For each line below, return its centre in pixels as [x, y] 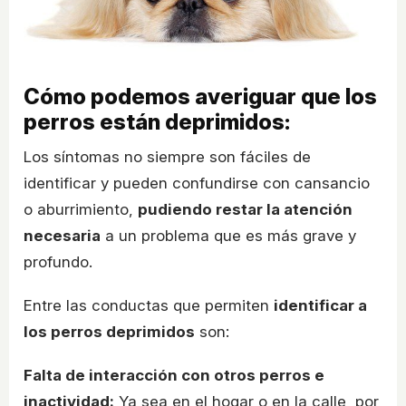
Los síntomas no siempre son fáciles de [167, 157]
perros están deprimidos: [157, 122]
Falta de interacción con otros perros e [174, 376]
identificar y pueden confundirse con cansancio [197, 184]
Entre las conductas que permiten [149, 306]
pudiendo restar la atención [245, 210]
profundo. [58, 262]
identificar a [320, 306]
